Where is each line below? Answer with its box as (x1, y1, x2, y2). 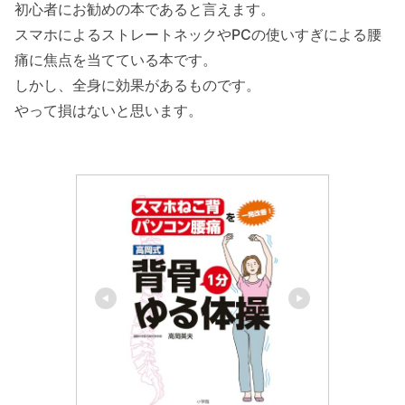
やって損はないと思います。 (14, 100, 202, 119)
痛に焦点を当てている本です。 (14, 50, 217, 69)
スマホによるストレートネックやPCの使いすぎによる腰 (14, 24, 381, 43)
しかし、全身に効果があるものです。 (14, 75, 260, 94)
